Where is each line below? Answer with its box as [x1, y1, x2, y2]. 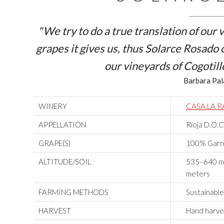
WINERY [38, 101, 67, 111]
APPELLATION [38, 120, 86, 129]
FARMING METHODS [38, 187, 109, 197]
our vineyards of [104, 59, 184, 73]
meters [186, 169, 210, 178]
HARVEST [38, 206, 71, 215]
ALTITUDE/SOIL [38, 157, 91, 166]
